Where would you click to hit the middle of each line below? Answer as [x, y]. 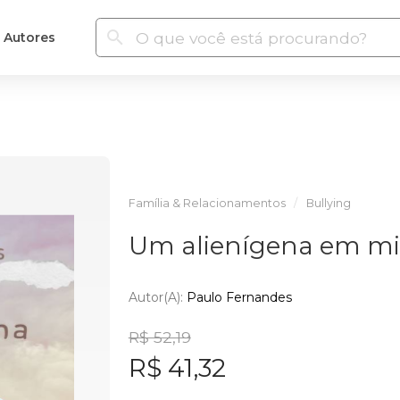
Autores [29, 37]
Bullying [328, 203]
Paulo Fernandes [239, 297]
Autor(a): [157, 297]
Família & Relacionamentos [207, 203]
